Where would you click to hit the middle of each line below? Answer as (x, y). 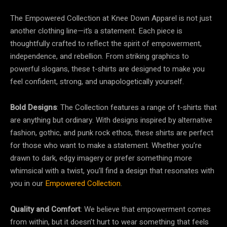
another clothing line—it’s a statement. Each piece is (96, 31)
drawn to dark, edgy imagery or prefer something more (101, 158)
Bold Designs (33, 107)
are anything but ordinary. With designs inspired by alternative (111, 120)
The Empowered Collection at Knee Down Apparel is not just (111, 18)
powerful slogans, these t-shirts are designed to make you (107, 69)
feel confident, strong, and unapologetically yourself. (97, 82)
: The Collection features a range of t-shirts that (137, 107)
